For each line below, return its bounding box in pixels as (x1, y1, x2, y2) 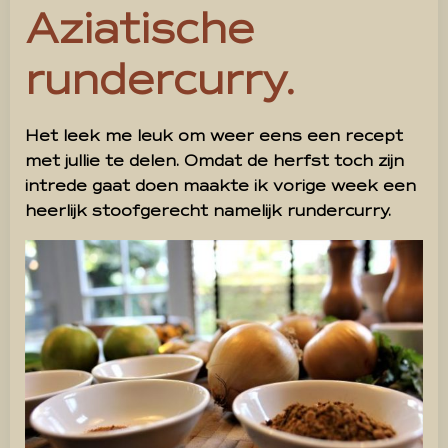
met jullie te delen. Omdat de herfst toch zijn (25, 150, 404, 171)
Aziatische (25, 2, 254, 56)
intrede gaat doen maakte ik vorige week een (25, 175, 416, 196)
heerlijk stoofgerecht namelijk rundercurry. (25, 200, 391, 221)
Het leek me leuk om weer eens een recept (25, 125, 403, 146)
